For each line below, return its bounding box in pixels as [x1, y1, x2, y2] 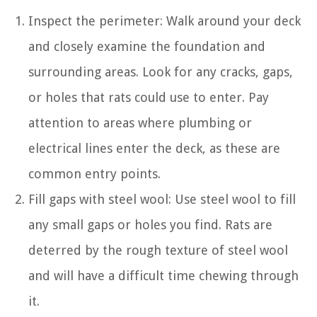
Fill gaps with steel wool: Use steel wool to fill [28, 191, 296, 207]
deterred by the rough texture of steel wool [28, 242, 288, 258]
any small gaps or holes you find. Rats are [28, 217, 272, 232]
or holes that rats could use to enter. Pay [28, 89, 269, 105]
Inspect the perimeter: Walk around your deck [28, 13, 301, 28]
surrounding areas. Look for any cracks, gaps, [28, 64, 293, 79]
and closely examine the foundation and [28, 38, 265, 54]
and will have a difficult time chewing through [28, 267, 299, 283]
